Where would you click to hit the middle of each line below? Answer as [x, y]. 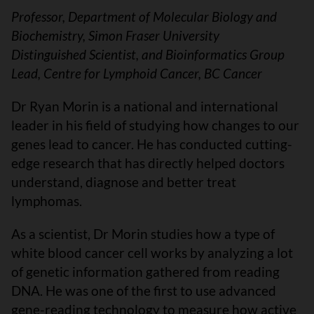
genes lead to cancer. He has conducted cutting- [152, 144]
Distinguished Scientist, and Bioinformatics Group [148, 55]
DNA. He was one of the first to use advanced [144, 291]
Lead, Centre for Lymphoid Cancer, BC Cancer [138, 74]
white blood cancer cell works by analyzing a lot [152, 253]
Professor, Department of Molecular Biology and [144, 17]
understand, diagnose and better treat [124, 182]
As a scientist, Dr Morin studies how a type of [143, 234]
